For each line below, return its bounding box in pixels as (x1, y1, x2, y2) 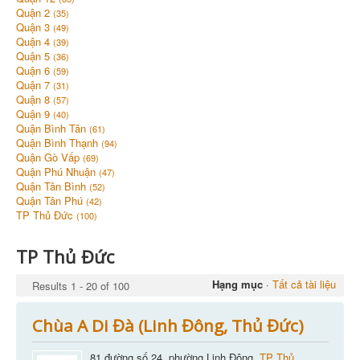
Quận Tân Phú (16, 193, 86, 209)
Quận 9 (16, 106, 53, 122)
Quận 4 (16, 34, 53, 50)
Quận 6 (16, 63, 53, 79)
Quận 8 (16, 92, 53, 108)
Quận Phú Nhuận (16, 164, 99, 180)
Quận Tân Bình (16, 178, 89, 194)
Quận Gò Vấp (16, 149, 83, 166)
